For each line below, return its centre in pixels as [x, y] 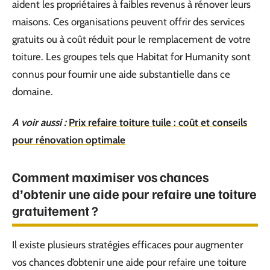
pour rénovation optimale [69, 140]
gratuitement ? [55, 210]
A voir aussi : [39, 122]
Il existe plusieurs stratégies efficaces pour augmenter [127, 245]
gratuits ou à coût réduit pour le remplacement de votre [131, 39]
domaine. [33, 91]
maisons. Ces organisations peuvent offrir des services [128, 21]
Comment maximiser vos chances [110, 177]
